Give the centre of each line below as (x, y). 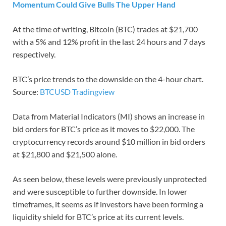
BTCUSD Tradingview (77, 92)
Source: (26, 92)
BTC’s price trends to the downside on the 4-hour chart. (108, 79)
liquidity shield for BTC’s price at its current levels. (98, 217)
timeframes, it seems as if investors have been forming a (108, 204)
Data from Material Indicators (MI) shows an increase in (109, 117)
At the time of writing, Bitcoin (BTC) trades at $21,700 (105, 29)
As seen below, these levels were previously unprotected (110, 179)
